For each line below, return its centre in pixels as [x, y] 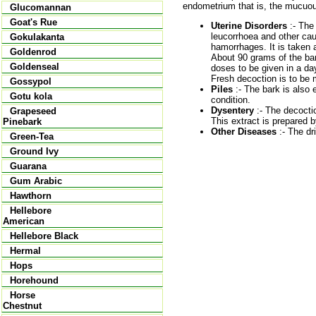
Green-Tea [32, 136]
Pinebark [22, 122]
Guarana [28, 166]
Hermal [25, 251]
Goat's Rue [34, 22]
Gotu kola [31, 96]
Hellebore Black [44, 236]
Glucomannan [41, 7]
